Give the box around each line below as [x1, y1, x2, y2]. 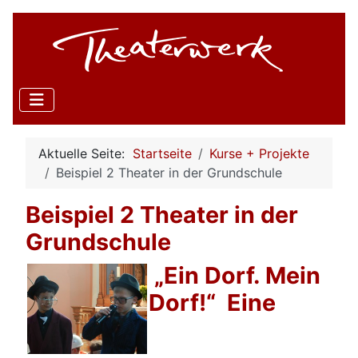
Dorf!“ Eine [149, 288, 276, 316]
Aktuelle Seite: [38, 145, 133, 161]
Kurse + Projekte [209, 145, 309, 161]
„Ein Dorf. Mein [149, 261, 320, 289]
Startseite [133, 145, 192, 161]
